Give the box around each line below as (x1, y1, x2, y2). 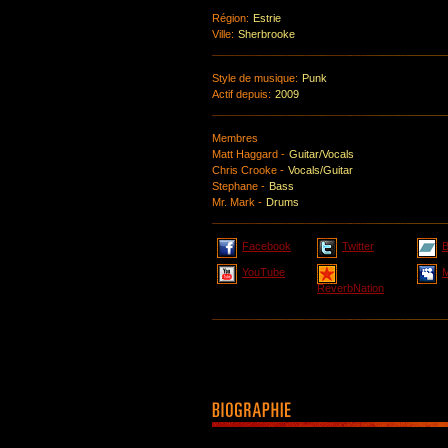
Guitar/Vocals (289, 148, 354, 160)
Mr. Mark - (212, 196, 262, 208)
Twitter (342, 240, 374, 252)
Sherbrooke (238, 28, 295, 40)
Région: (212, 12, 249, 24)
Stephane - (212, 180, 265, 192)
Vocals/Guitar (288, 164, 353, 176)
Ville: (212, 28, 234, 40)
